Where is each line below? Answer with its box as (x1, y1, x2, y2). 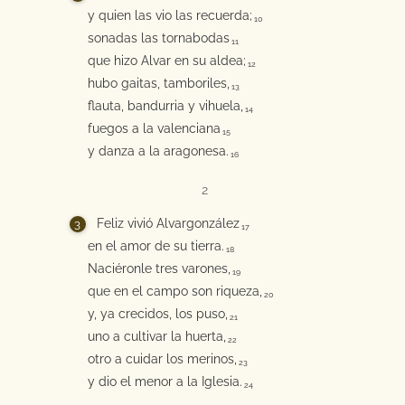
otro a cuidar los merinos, (87, 352, 237, 366)
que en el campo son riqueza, (87, 284, 262, 298)
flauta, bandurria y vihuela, (87, 99, 243, 113)
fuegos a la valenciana (87, 121, 221, 136)
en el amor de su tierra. (87, 239, 224, 253)
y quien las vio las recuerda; (87, 8, 252, 23)
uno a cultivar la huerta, (87, 329, 226, 344)
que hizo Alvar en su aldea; (87, 53, 246, 68)
